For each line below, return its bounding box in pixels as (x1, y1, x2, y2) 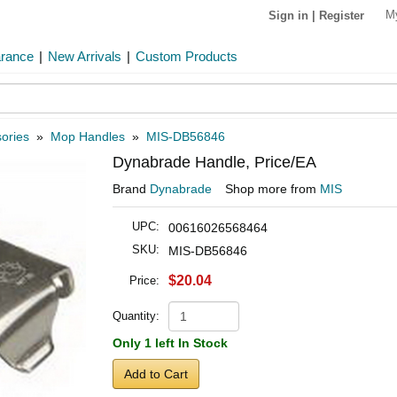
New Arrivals (48, 49, 121, 64)
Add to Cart (124, 367, 188, 381)
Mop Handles (51, 129, 125, 144)
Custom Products (136, 49, 237, 64)
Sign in (269, 8, 308, 22)
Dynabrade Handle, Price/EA (113, 153, 316, 171)
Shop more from (225, 182, 320, 196)
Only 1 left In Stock (113, 336, 228, 350)
